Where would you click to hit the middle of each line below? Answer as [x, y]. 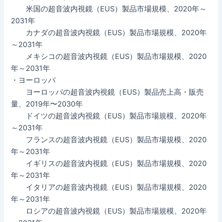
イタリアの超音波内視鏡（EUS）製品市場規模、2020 [109, 187]
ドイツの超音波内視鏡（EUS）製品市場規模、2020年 [109, 116]
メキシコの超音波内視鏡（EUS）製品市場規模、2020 [109, 56]
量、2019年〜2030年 [47, 104]
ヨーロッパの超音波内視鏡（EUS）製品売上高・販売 [108, 92]
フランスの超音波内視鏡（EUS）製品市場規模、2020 [109, 139]
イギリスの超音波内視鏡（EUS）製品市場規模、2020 [109, 163]
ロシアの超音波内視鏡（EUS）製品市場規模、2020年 [109, 211]
